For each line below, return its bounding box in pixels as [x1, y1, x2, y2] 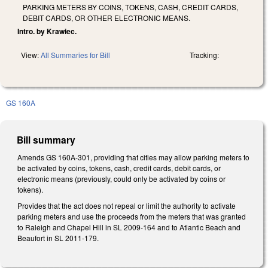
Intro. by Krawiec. [17, 25, 77, 36]
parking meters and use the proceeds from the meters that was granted [17, 211, 246, 222]
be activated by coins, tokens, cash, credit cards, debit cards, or [17, 162, 221, 173]
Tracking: [190, 49, 219, 60]
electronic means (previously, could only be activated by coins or [17, 173, 226, 184]
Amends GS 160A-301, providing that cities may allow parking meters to [17, 151, 249, 162]
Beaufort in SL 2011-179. [17, 233, 99, 243]
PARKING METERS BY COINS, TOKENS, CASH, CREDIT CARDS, [23, 1, 238, 12]
